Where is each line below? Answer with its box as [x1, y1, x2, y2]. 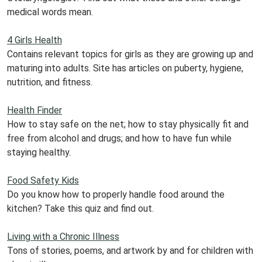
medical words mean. [7, 6, 93, 18]
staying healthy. [7, 146, 71, 158]
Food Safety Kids [7, 174, 79, 186]
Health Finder [7, 104, 62, 116]
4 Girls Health [7, 34, 62, 46]
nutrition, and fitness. [7, 76, 92, 88]
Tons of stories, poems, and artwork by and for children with [7, 244, 253, 256]
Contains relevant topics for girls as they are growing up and [7, 48, 253, 60]
